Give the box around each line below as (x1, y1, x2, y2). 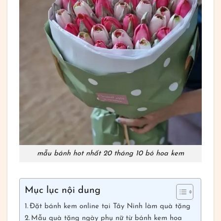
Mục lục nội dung (25, 185, 101, 196)
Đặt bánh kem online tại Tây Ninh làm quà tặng (30, 203, 191, 211)
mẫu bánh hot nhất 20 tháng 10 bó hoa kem (37, 149, 184, 157)
